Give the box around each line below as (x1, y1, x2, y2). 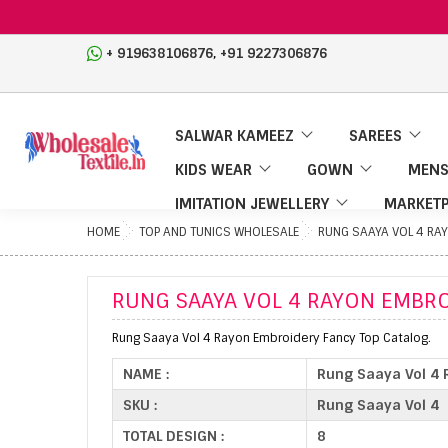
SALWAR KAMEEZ (175, 126, 294, 146)
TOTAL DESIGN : (123, 427, 224, 445)
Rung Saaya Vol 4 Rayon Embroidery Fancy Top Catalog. (112, 330, 431, 346)
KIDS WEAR (175, 160, 252, 180)
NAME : (123, 365, 169, 383)
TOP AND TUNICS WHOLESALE (139, 224, 299, 240)
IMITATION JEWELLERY (175, 194, 329, 214)
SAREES (349, 126, 402, 146)
